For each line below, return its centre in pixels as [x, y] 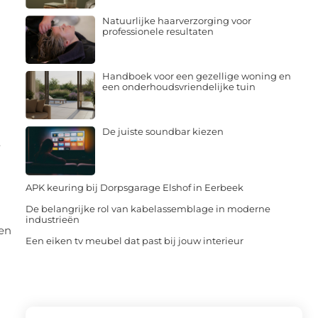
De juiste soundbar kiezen [163, 132]
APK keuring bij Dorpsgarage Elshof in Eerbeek [135, 187]
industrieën [53, 219]
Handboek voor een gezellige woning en [196, 76]
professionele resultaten [158, 31]
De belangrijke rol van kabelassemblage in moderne [148, 208]
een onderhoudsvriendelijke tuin [179, 87]
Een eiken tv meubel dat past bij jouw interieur [135, 240]
